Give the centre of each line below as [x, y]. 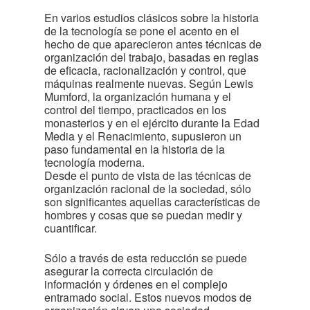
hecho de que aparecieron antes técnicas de [153, 44]
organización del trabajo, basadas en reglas [152, 57]
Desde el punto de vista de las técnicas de [148, 175]
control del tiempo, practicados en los [135, 110]
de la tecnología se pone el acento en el [142, 31]
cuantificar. [71, 228]
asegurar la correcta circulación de [129, 271]
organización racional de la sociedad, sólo [148, 189]
